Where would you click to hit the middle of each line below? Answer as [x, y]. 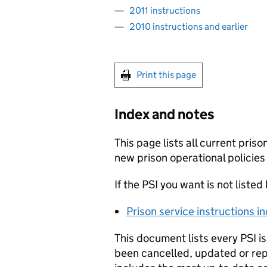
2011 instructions [165, 10]
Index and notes [164, 114]
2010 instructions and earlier [189, 27]
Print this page [166, 75]
